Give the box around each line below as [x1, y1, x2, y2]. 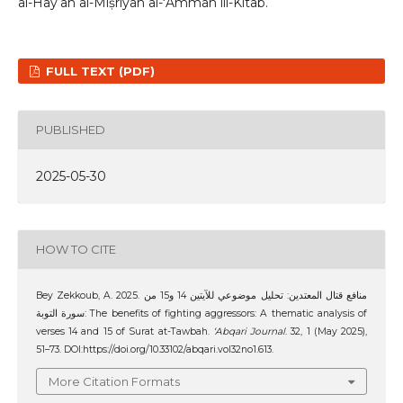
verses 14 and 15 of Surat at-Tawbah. [35, 325, 213, 337]
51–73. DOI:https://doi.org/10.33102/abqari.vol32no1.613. [35, 343, 273, 355]
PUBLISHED [35, 122, 105, 138]
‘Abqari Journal [212, 325, 286, 337]
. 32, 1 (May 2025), [285, 325, 368, 337]
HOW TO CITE [35, 242, 116, 257]
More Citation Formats [49, 374, 180, 390]
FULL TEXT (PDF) [42, 63, 156, 78]
